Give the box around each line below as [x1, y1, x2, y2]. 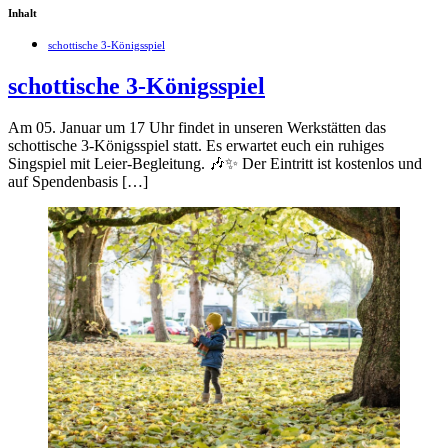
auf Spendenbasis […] [8, 173, 148, 191]
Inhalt [8, 6, 37, 19]
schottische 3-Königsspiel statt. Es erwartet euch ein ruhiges [8, 137, 384, 155]
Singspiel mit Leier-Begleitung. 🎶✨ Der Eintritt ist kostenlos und [8, 155, 422, 173]
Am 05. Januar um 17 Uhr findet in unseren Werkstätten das [8, 119, 386, 137]
